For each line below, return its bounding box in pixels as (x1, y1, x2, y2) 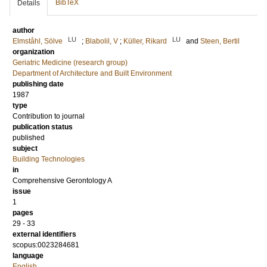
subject (13, 144, 38, 153)
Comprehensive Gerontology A (13, 176, 112, 185)
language (13, 252, 44, 260)
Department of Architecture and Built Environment (13, 69, 172, 78)
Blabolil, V (85, 37, 118, 46)
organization (13, 48, 54, 57)
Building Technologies (13, 155, 85, 164)
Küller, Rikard (123, 37, 167, 46)
